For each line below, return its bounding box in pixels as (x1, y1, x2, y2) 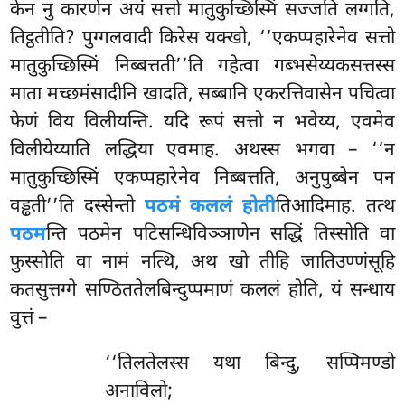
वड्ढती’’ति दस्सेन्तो (10, 193, 145, 220)
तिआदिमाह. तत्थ (276, 193, 395, 220)
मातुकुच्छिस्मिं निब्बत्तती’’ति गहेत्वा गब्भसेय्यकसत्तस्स (10, 53, 395, 80)
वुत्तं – (10, 306, 48, 332)
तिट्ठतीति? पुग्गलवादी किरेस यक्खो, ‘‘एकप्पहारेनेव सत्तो (10, 25, 395, 52)
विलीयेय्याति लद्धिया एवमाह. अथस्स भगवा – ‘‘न (10, 137, 395, 164)
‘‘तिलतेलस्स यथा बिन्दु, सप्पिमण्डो (104, 351, 395, 377)
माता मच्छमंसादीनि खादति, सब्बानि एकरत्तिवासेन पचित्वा (10, 81, 395, 108)
